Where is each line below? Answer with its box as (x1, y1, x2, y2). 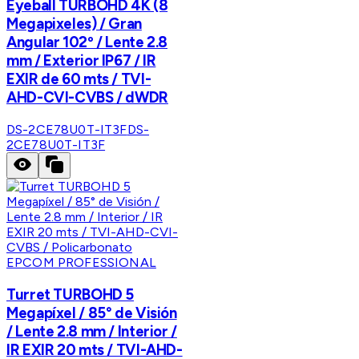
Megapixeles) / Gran (6, 14, 142, 34)
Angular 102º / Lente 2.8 (6, 33, 168, 52)
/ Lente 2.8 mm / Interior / (6, 321, 177, 341)
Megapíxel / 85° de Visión (6, 303, 177, 322)
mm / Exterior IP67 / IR (6, 51, 156, 71)
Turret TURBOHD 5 (6, 284, 135, 304)
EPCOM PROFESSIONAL (6, 255, 156, 271)
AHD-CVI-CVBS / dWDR (6, 88, 168, 107)
